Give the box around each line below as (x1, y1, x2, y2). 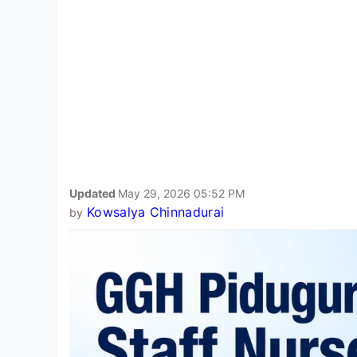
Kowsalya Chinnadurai (86, 203, 225, 220)
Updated (69, 186, 118, 200)
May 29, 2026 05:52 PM (118, 186, 245, 200)
